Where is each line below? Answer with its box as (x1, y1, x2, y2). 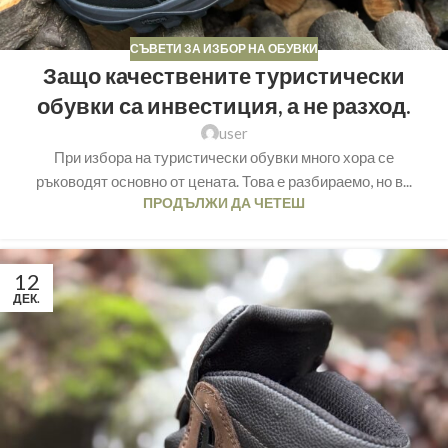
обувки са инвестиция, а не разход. (37, 91, 411, 119)
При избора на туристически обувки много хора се (54, 147, 394, 166)
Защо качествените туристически (43, 61, 405, 89)
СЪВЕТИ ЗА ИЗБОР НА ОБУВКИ (130, 40, 318, 56)
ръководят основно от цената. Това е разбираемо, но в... (36, 171, 412, 190)
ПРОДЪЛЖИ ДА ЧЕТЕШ (143, 194, 305, 211)
